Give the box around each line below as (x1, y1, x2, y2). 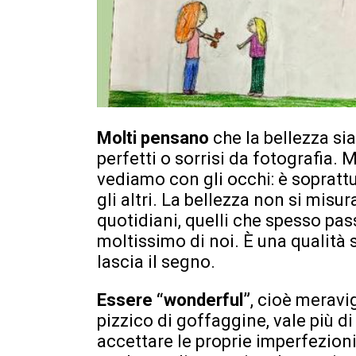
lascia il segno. (97, 251, 215, 272)
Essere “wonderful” (97, 289, 250, 310)
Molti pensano (97, 127, 213, 148)
